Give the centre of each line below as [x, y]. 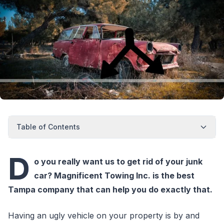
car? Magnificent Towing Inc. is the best [114, 175]
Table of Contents [48, 126]
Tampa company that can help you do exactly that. [110, 189]
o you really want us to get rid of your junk [118, 161]
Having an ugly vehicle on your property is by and [104, 215]
